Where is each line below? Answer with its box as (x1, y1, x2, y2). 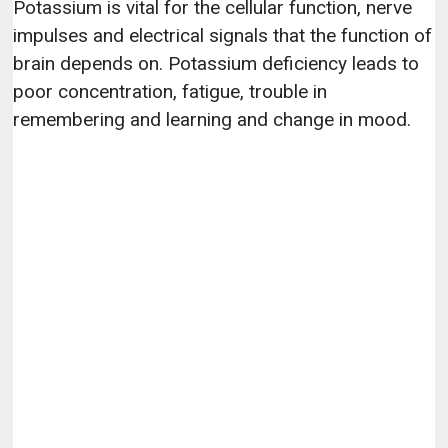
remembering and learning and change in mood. (13, 107, 412, 131)
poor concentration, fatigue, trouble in (13, 79, 328, 103)
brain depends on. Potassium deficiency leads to (13, 51, 420, 75)
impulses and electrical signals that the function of (13, 23, 433, 47)
